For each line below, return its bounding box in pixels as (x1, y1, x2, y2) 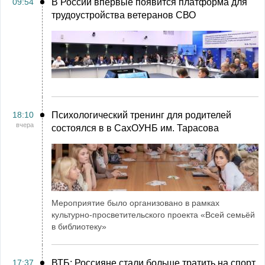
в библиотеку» (51, 222, 106, 231)
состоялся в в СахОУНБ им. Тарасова (51, 123, 219, 133)
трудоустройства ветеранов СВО (51, 10, 196, 20)
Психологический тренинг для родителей (51, 110, 231, 120)
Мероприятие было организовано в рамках (51, 198, 219, 208)
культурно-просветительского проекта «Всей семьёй (51, 210, 255, 219)
